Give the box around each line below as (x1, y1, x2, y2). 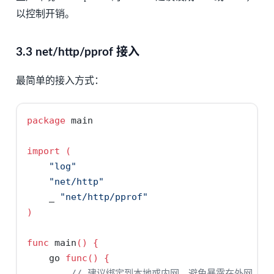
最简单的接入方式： (15, 75, 104, 86)
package (27, 115, 66, 127)
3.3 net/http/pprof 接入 (15, 46, 139, 58)
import (27, 146, 61, 157)
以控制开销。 (15, 8, 75, 19)
